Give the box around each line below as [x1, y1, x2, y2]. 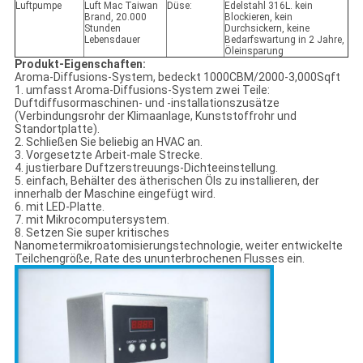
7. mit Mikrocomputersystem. [14, 213, 169, 227]
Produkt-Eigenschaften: [14, 58, 146, 71]
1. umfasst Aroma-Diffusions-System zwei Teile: [14, 83, 270, 97]
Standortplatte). [14, 122, 100, 136]
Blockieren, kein [224, 11, 293, 23]
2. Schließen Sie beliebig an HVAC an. [14, 135, 203, 149]
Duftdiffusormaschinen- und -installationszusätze [14, 96, 280, 110]
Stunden [83, 23, 121, 35]
